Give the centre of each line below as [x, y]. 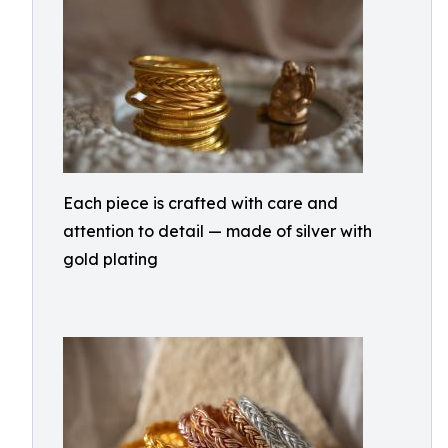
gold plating [110, 259]
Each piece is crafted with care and [200, 203]
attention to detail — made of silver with [217, 231]
